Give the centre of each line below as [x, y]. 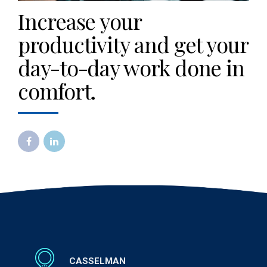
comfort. [57, 91]
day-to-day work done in [131, 68]
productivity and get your [133, 44]
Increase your [80, 21]
